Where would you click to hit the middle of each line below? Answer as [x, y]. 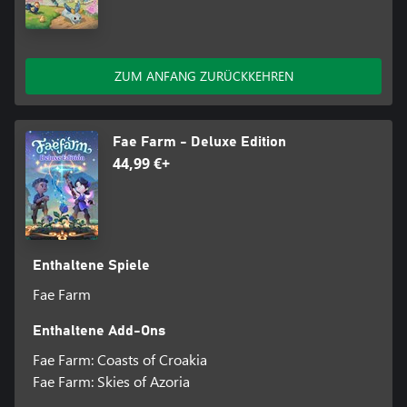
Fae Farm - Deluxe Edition [199, 141]
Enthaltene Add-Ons [99, 330]
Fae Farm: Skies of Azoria [111, 381]
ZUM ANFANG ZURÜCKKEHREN [203, 75]
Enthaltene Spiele [91, 265]
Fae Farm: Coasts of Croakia [119, 359]
